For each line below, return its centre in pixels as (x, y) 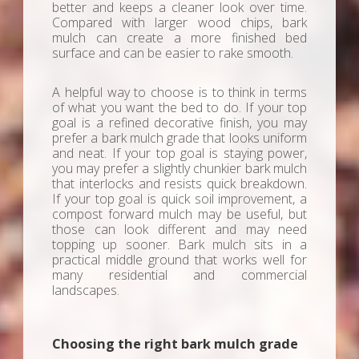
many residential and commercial (179, 275)
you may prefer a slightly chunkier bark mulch (179, 169)
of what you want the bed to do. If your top (179, 108)
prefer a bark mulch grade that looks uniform (179, 138)
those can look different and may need (179, 230)
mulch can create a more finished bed (179, 38)
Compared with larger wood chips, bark (179, 23)
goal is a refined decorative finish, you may (179, 123)
